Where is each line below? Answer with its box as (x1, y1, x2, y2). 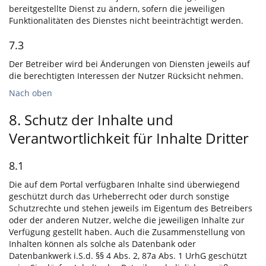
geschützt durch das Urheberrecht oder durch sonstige (9, 191, 229, 202)
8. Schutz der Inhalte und (9, 110, 173, 129)
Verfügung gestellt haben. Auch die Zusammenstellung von (9, 226, 245, 237)
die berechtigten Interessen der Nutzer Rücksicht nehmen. (9, 70, 243, 81)
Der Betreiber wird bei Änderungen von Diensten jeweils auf (9, 58, 250, 69)
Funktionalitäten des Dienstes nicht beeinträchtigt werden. (9, 15, 243, 26)
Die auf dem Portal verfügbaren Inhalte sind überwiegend (9, 179, 240, 190)
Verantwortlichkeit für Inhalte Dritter (9, 128, 249, 148)
